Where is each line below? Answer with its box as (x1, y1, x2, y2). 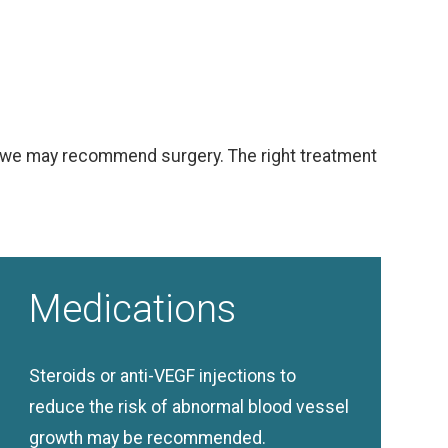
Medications (28, 286, 236, 331)
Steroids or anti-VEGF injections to (28, 366, 296, 386)
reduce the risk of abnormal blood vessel (28, 397, 349, 417)
